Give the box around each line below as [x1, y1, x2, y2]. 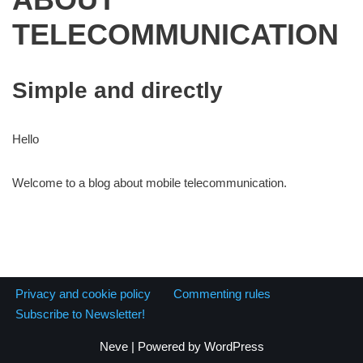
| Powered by [127, 340, 204, 353]
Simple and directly [12, 78, 223, 103]
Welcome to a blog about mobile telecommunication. [12, 176, 287, 190]
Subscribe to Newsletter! [15, 307, 145, 321]
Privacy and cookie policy [15, 287, 151, 301]
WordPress [203, 340, 264, 353]
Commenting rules [173, 287, 271, 301]
